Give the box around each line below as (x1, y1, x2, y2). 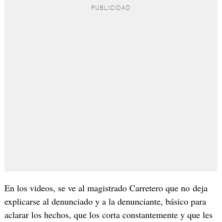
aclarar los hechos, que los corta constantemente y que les (4, 208, 213, 221)
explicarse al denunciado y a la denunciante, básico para (4, 195, 206, 207)
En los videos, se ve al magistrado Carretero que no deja (4, 181, 208, 194)
